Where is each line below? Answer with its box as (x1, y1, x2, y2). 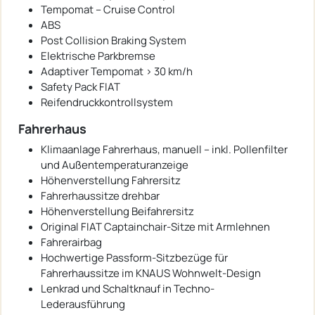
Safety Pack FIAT (41, 79, 120, 94)
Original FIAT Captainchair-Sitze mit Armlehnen (41, 219, 270, 234)
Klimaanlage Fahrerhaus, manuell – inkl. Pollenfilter (41, 141, 288, 157)
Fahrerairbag (41, 234, 102, 250)
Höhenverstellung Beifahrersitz (41, 203, 194, 219)
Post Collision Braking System (41, 32, 186, 48)
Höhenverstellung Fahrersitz (41, 172, 181, 188)
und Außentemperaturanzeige (41, 157, 188, 172)
